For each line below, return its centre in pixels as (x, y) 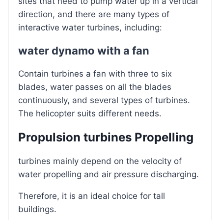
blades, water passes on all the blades (95, 87)
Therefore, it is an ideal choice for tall (92, 196)
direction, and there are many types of (94, 14)
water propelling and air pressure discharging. (109, 174)
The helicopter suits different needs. (90, 113)
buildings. (37, 209)
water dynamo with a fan (84, 50)
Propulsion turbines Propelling (106, 137)
